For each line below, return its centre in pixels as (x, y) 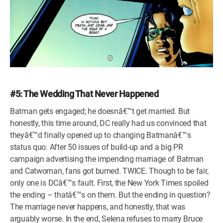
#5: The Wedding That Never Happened (84, 94)
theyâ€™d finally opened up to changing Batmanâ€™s (101, 135)
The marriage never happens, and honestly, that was (98, 207)
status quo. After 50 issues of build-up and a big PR (97, 147)
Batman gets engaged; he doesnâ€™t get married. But (100, 111)
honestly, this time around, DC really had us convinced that (108, 123)
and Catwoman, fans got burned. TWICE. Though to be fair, (109, 171)
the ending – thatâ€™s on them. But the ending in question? (110, 195)
